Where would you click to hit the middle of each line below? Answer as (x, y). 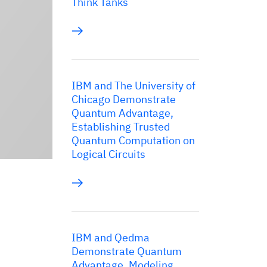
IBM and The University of (133, 86)
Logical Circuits (108, 154)
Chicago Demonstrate (124, 99)
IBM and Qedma (111, 237)
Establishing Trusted (121, 127)
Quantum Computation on (133, 140)
